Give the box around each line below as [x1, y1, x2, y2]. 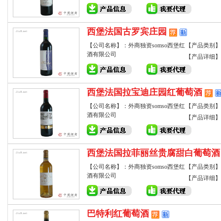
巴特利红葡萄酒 [87, 209, 149, 219]
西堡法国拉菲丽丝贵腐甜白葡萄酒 [87, 148, 220, 158]
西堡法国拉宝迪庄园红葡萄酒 [87, 87, 202, 97]
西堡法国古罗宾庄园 [87, 27, 167, 37]
